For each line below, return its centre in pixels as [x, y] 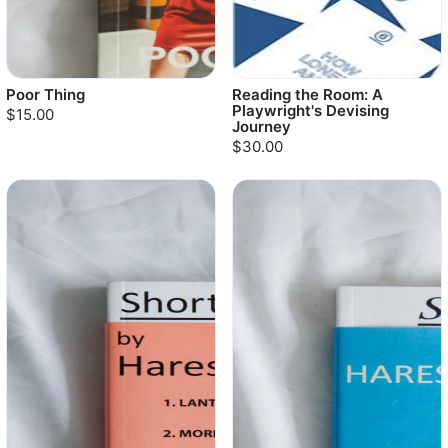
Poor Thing [45, 94]
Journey [261, 126]
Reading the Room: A [307, 94]
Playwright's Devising [310, 110]
